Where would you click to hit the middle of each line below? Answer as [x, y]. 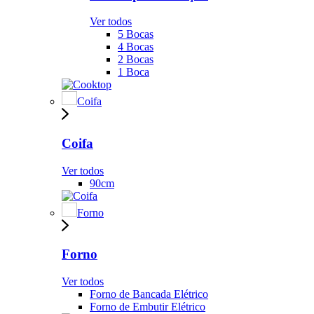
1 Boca [134, 72]
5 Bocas [136, 34]
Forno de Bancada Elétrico [149, 294]
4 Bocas [136, 47]
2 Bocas [136, 60]
